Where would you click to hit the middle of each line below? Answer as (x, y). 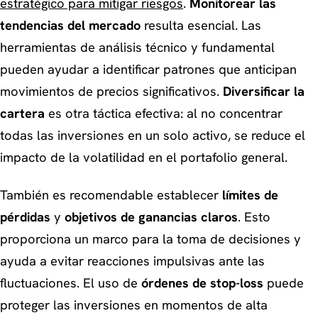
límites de (250, 196)
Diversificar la (264, 91)
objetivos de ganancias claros (151, 218)
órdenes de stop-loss (202, 284)
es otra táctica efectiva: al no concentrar (164, 113)
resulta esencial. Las (201, 25)
